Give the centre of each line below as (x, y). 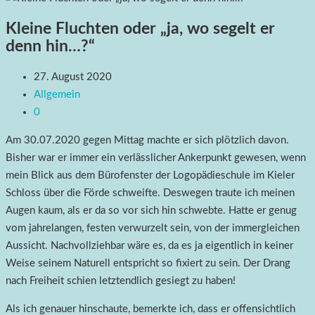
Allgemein (57, 95)
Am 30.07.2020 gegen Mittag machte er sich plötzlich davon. (147, 141)
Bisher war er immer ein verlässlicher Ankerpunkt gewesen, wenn (156, 158)
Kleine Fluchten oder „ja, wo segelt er (140, 28)
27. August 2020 (73, 77)
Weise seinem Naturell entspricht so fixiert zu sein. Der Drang (148, 264)
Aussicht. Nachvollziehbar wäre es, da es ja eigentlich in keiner (149, 246)
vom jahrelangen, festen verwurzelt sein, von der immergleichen (153, 229)
